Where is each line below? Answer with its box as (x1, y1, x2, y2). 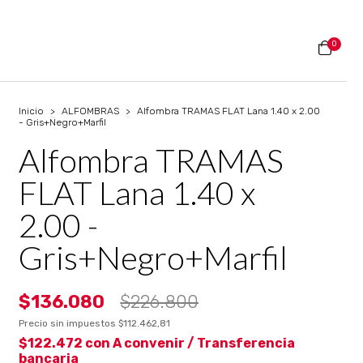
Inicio (19, 105, 45, 117)
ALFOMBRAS (62, 105, 120, 117)
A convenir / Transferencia (113, 335, 296, 351)
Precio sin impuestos (19, 318, 119, 329)
